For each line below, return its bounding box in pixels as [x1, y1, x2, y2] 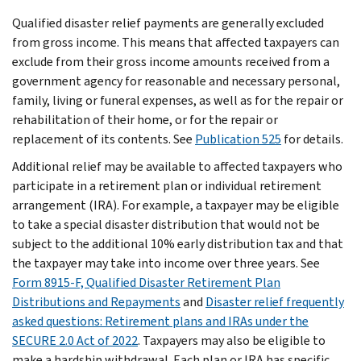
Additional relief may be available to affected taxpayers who [12, 157, 342, 175]
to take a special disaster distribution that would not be [12, 215, 320, 233]
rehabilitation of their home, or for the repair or [12, 110, 278, 128]
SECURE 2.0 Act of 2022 [12, 331, 138, 349]
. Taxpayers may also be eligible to [138, 331, 326, 349]
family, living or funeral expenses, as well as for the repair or [12, 91, 343, 109]
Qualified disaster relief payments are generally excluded [12, 14, 324, 31]
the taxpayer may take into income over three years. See [12, 254, 320, 272]
